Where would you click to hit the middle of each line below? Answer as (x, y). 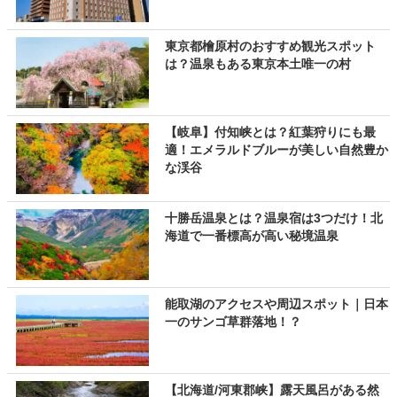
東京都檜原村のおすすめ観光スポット (270, 46)
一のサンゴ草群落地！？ (233, 322)
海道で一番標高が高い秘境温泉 (251, 236)
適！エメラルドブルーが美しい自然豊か (276, 150)
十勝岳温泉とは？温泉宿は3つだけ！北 (273, 218)
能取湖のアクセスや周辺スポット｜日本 (276, 304)
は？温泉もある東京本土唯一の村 (257, 64)
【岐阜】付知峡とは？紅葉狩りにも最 (270, 132)
